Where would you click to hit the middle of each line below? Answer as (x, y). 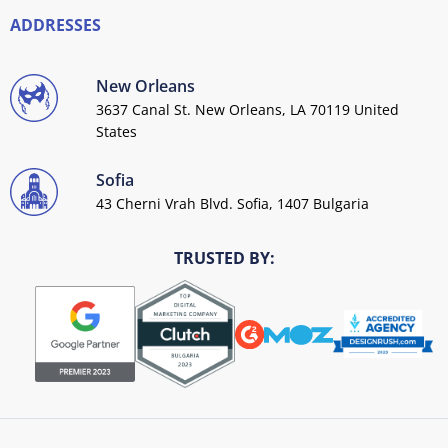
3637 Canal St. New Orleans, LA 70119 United (248, 110)
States (117, 132)
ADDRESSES (55, 25)
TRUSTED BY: (224, 258)
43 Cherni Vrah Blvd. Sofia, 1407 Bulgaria (233, 204)
